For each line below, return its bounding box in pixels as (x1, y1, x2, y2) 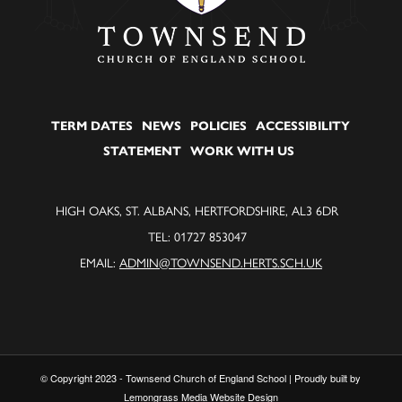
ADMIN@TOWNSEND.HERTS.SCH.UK (118, 252, 322, 271)
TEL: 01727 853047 (147, 226, 250, 245)
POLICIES (190, 118, 248, 134)
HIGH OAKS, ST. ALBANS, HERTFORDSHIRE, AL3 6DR (56, 200, 343, 219)
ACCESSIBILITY (256, 118, 351, 134)
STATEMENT (102, 143, 181, 159)
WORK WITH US (189, 143, 294, 159)
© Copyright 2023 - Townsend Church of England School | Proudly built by (40, 370, 362, 385)
